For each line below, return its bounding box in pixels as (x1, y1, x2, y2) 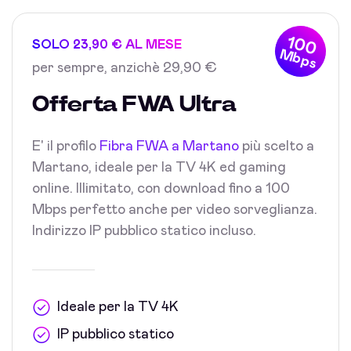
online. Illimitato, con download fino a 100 (32, 182, 290, 196)
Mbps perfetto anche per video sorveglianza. (32, 203, 317, 217)
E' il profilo (32, 139, 100, 154)
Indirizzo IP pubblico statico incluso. (32, 224, 256, 238)
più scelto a (239, 139, 314, 154)
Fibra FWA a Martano (100, 139, 239, 154)
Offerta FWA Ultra (32, 94, 237, 116)
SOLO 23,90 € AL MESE (32, 38, 182, 51)
